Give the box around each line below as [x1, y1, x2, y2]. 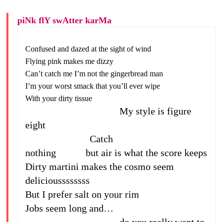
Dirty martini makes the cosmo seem [25, 161, 174, 172]
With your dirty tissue [25, 94, 92, 103]
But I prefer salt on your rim [25, 189, 139, 200]
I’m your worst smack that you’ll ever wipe [25, 82, 160, 90]
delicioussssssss [25, 175, 90, 186]
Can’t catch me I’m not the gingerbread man [25, 69, 163, 78]
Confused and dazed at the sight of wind [25, 45, 151, 53]
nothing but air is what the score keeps [25, 147, 207, 158]
